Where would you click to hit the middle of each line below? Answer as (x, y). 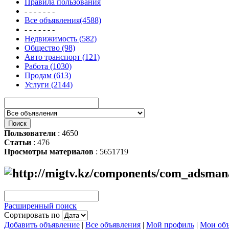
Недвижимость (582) (61, 38)
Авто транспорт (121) (62, 57)
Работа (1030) (48, 66)
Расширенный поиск (40, 205)
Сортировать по (33, 215)
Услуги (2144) (49, 84)
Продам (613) (48, 75)
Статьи (18, 142)
